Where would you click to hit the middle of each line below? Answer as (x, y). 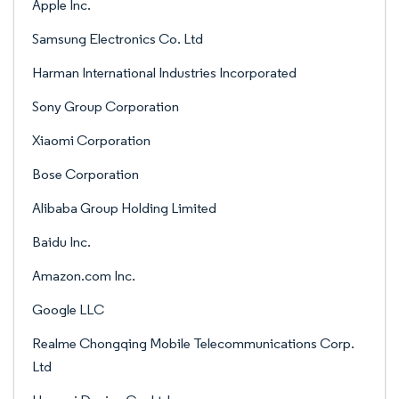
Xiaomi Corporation (91, 140)
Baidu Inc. (61, 242)
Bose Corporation (85, 174)
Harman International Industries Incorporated (164, 73)
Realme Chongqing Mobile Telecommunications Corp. (193, 343)
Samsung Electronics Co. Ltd (118, 39)
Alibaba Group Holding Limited (124, 208)
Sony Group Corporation (106, 106)
